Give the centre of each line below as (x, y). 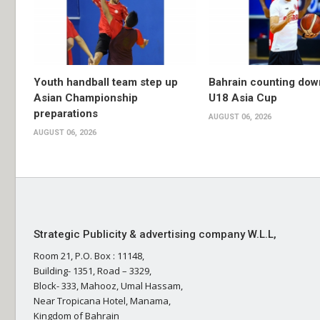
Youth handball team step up (106, 82)
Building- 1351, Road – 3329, (92, 271)
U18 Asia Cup (242, 98)
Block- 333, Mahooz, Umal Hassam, (108, 286)
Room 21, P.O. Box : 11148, (89, 256)
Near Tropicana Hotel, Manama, (102, 301)
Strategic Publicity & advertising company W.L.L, (155, 235)
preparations (66, 114)
